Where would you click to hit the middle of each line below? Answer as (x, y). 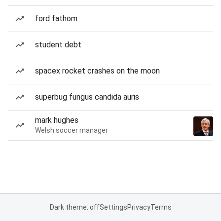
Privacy (139, 207)
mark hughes (57, 120)
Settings (113, 207)
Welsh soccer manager (72, 130)
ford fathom (56, 18)
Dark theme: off (74, 207)
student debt (58, 45)
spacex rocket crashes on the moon (97, 71)
